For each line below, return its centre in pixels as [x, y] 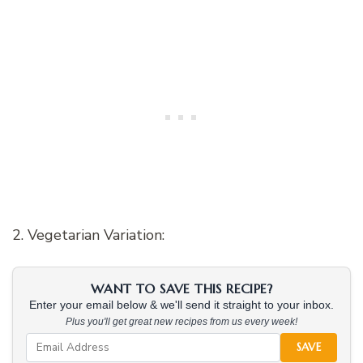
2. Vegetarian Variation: [88, 235]
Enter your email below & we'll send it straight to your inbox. [181, 305]
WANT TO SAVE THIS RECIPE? [181, 288]
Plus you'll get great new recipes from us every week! [181, 321]
